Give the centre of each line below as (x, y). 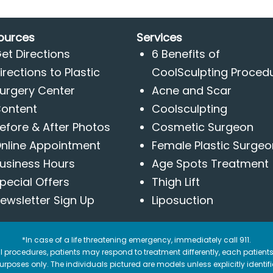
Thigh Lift (176, 182)
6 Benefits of (186, 54)
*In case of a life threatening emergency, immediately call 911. (136, 240)
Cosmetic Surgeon (203, 127)
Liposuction (183, 200)
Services (159, 37)
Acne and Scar (192, 90)
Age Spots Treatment (210, 164)
